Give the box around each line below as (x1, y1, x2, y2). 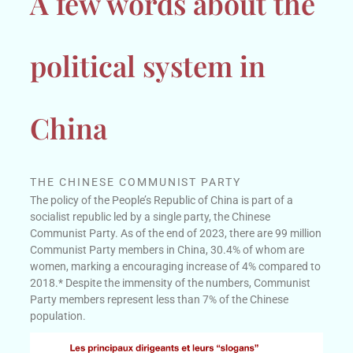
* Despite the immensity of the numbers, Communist (58, 276, 311, 289)
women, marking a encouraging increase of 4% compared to (30, 259, 321, 273)
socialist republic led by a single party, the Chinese (30, 210, 271, 223)
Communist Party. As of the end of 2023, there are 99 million (30, 226, 322, 240)
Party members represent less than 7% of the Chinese (30, 292, 289, 306)
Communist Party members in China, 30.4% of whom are (30, 243, 305, 256)
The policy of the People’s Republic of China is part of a (30, 193, 294, 206)
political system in (30, 46, 266, 85)
